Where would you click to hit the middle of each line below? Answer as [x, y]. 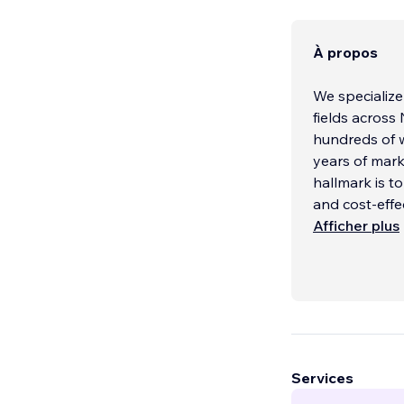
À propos [345, 53]
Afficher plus [356, 226]
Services [322, 378]
